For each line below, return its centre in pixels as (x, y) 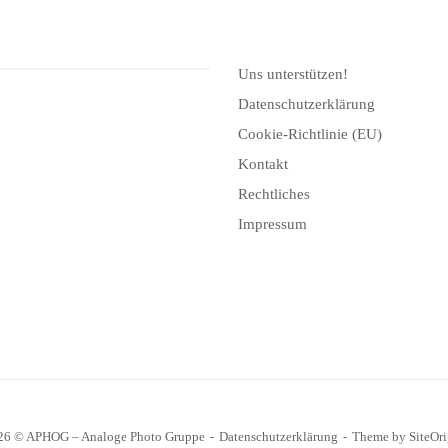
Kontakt (263, 163)
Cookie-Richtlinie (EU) (310, 133)
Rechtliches (274, 193)
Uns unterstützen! (293, 73)
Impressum (273, 223)
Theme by (380, 437)
